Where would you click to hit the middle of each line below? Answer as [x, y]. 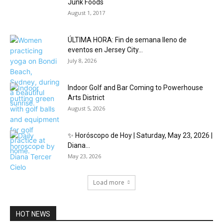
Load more [109, 182]
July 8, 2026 [82, 60]
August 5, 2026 [86, 108]
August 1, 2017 [86, 13]
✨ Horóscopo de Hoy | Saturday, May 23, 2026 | [140, 135]
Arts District [86, 98]
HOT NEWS [33, 214]
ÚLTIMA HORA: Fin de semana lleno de [127, 40]
